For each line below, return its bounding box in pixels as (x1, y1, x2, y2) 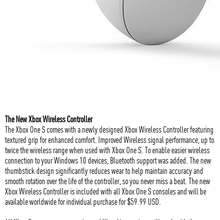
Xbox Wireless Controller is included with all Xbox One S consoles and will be (5, 186, 206, 196)
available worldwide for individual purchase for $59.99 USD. (5, 196, 161, 207)
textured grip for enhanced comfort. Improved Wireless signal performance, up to (5, 134, 214, 145)
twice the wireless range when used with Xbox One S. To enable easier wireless (5, 144, 210, 155)
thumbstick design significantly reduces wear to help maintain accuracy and (5, 165, 203, 176)
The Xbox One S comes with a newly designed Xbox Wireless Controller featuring (5, 124, 214, 135)
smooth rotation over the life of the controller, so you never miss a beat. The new (5, 175, 210, 186)
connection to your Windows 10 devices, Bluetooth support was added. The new (5, 155, 211, 165)
